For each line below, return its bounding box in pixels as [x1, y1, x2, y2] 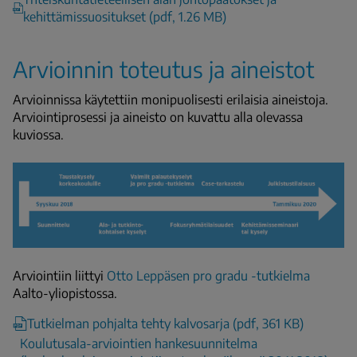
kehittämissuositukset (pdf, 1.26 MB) [22, 8, 226, 25]
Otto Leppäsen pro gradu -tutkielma [107, 267, 310, 284]
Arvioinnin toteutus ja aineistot [13, 54, 314, 83]
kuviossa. [13, 126, 64, 143]
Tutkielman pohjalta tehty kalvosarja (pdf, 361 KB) [27, 315, 304, 331]
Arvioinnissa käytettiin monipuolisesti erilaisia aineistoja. [13, 91, 328, 108]
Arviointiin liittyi [13, 267, 107, 284]
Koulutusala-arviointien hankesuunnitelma [20, 335, 258, 351]
